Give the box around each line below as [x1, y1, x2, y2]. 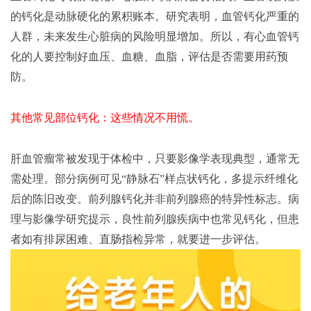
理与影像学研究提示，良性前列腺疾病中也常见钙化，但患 [10, 213, 299, 226]
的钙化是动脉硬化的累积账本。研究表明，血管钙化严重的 [10, 10, 299, 23]
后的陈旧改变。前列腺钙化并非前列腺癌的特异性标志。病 [10, 193, 299, 205]
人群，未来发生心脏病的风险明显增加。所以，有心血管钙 [10, 31, 299, 43]
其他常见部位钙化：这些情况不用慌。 [10, 112, 199, 124]
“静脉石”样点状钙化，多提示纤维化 [121, 173, 298, 185]
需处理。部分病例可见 [10, 173, 121, 185]
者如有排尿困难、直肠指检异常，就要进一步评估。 [10, 233, 266, 246]
